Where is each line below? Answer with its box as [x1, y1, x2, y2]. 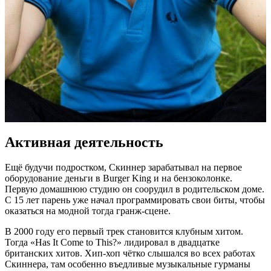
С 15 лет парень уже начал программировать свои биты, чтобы [5, 195, 265, 206]
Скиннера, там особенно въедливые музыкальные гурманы [5, 259, 250, 270]
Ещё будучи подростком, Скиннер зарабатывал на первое [5, 162, 242, 173]
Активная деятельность [5, 134, 163, 150]
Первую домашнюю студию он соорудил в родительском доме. [5, 184, 264, 195]
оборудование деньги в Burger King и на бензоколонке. [5, 173, 232, 184]
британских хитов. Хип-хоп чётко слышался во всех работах [5, 248, 255, 259]
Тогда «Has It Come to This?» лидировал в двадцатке [5, 237, 220, 248]
